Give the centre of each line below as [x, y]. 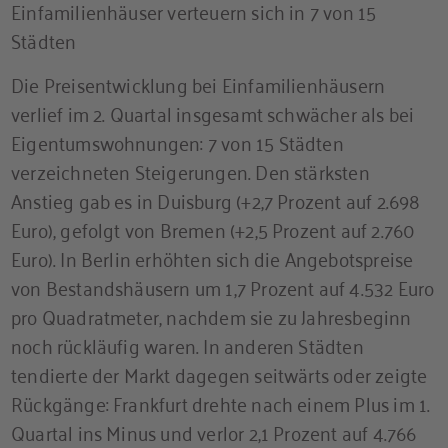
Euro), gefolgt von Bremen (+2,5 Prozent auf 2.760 [213, 228]
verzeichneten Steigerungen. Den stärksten [190, 170]
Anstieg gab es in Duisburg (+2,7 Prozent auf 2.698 [216, 199]
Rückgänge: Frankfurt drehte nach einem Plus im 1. [221, 402]
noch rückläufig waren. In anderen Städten [187, 344]
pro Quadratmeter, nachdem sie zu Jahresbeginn [211, 315]
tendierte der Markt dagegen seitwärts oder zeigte [219, 373]
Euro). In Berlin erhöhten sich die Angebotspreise [212, 257]
